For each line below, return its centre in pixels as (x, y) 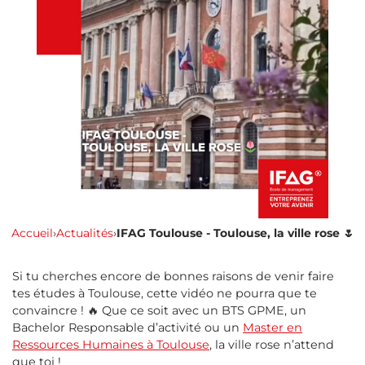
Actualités (84, 233)
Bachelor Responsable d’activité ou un (128, 328)
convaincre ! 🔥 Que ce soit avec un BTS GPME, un (159, 311)
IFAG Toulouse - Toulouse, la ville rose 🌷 (235, 233)
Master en (273, 328)
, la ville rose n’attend (272, 345)
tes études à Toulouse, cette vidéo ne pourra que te (165, 294)
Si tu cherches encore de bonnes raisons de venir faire (173, 277)
